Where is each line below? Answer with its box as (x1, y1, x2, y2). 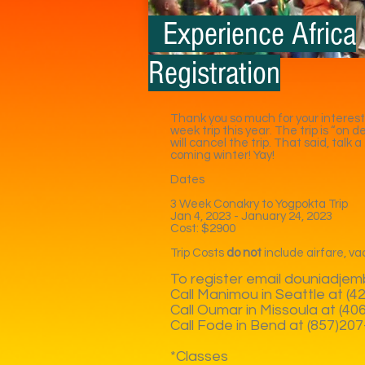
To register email (170, 271, 284, 287)
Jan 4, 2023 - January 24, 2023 (170, 210, 335, 222)
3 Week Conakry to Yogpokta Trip (170, 198, 348, 210)
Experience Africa (148, 15, 356, 52)
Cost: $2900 (170, 222, 235, 235)
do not (226, 247, 262, 259)
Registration (148, 55, 280, 91)
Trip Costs (170, 247, 226, 259)
